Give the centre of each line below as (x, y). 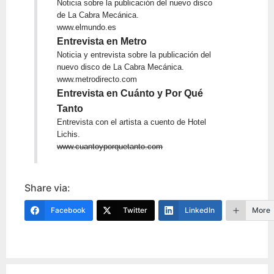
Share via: (47, 187)
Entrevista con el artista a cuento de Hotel (132, 122)
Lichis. (69, 135)
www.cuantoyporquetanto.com (110, 147)
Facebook (68, 210)
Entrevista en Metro (102, 42)
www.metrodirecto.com (97, 80)
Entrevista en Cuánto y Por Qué (130, 94)
